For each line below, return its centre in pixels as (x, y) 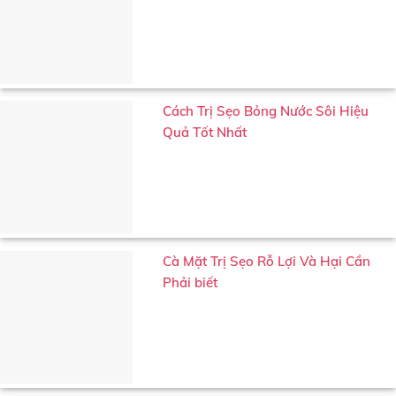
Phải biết (190, 283)
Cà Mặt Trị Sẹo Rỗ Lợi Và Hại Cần (267, 262)
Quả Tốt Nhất (205, 133)
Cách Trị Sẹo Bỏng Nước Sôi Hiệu (266, 111)
